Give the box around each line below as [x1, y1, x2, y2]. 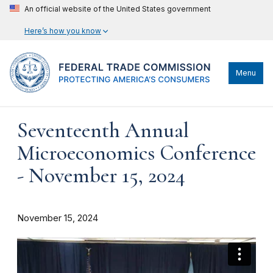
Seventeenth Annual [17, 118, 189, 143]
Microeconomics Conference [17, 140, 256, 166]
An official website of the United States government [24, 4, 211, 13]
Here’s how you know [24, 26, 101, 35]
